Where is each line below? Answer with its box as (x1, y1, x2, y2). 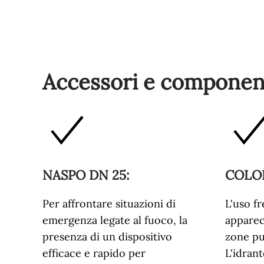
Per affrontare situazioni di (42, 197, 176, 210)
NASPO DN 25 (42, 167, 126, 183)
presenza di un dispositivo (42, 230, 172, 243)
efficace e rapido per (42, 246, 146, 260)
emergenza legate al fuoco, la (42, 213, 187, 227)
